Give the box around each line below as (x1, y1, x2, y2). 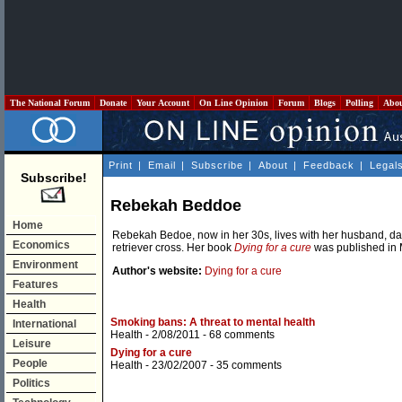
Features (13, 278, 58, 291)
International (13, 318, 76, 330)
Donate (97, 98, 129, 108)
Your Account (134, 98, 192, 108)
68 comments (209, 328, 275, 342)
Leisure (13, 337, 51, 350)
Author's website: (112, 265, 202, 278)
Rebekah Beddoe (110, 197, 241, 215)
